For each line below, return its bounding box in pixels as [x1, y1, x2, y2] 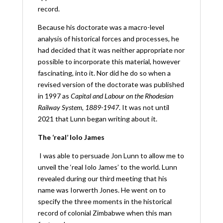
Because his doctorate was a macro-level [37, 22, 164, 31]
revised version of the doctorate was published [37, 80, 184, 89]
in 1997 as [37, 91, 71, 100]
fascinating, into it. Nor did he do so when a [37, 68, 171, 77]
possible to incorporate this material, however [37, 57, 180, 66]
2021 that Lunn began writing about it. [37, 114, 157, 123]
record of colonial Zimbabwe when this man [37, 208, 172, 217]
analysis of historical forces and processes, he [37, 34, 179, 43]
